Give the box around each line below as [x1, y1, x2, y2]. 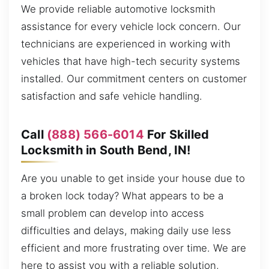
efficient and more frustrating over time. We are [21, 242, 246, 255]
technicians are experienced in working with [21, 38, 231, 50]
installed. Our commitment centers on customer [21, 73, 247, 85]
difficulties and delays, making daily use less [21, 225, 231, 237]
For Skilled [144, 127, 210, 142]
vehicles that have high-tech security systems [21, 55, 240, 68]
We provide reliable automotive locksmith [21, 3, 216, 16]
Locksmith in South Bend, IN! [21, 142, 191, 157]
